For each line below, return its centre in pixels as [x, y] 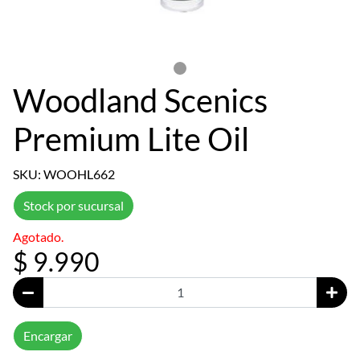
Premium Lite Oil [131, 139]
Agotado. [38, 236]
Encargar [48, 335]
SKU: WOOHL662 [64, 174]
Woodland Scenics [140, 100]
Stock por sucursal [74, 205]
